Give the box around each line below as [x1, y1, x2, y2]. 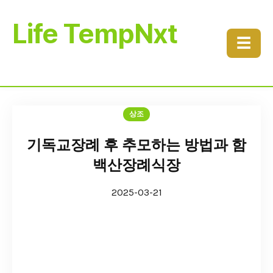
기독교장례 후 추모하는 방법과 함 [27, 136, 246, 154]
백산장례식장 [93, 157, 180, 174]
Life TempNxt [12, 17, 177, 50]
